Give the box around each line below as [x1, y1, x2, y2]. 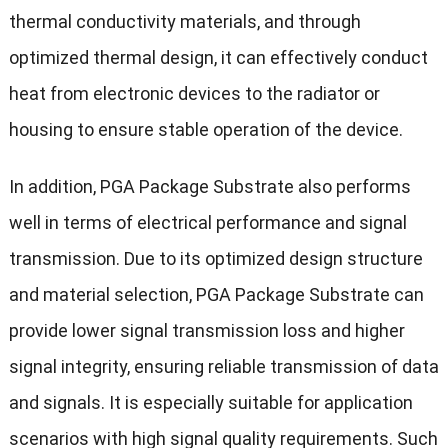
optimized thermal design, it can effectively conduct [8, 47, 428, 69]
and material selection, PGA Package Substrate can [8, 284, 424, 306]
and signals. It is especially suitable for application [8, 392, 413, 414]
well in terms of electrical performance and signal [8, 212, 407, 234]
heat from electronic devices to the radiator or [8, 83, 380, 105]
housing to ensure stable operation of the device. [8, 119, 403, 141]
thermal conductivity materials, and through [8, 11, 361, 33]
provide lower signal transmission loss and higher [8, 320, 405, 342]
